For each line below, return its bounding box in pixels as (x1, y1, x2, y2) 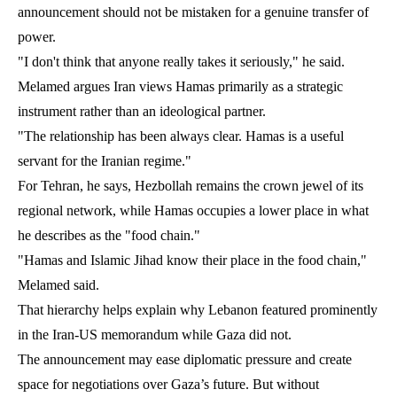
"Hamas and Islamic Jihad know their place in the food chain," (18, 252, 367, 268)
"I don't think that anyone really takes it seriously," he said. (18, 53, 345, 69)
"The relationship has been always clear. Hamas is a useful (18, 128, 344, 144)
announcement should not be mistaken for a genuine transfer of (18, 4, 369, 19)
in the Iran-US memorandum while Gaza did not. (18, 326, 292, 342)
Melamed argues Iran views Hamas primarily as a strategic (18, 78, 343, 94)
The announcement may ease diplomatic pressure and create (18, 351, 352, 367)
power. (18, 28, 56, 44)
